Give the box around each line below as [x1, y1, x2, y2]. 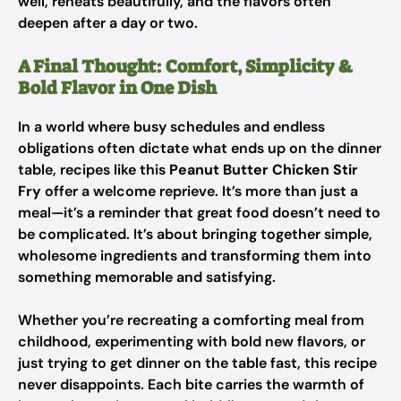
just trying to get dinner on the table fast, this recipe [18, 354, 377, 372]
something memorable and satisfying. [18, 268, 276, 286]
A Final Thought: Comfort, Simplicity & [18, 55, 353, 78]
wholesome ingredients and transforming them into [18, 246, 371, 265]
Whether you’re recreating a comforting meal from [18, 311, 364, 329]
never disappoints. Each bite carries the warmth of [18, 375, 364, 394]
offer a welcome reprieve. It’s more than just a [41, 182, 358, 200]
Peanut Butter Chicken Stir [169, 160, 358, 179]
